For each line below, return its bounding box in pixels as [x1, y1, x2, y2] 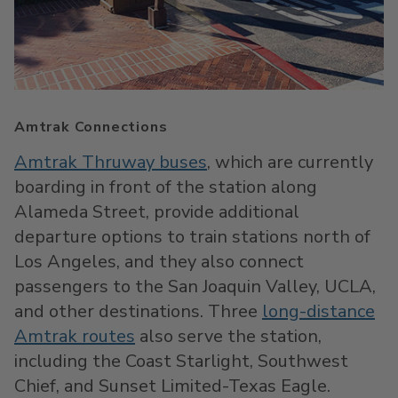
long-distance [262, 299, 375, 323]
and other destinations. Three [14, 299, 262, 323]
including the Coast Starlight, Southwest [14, 349, 348, 373]
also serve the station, [135, 324, 322, 348]
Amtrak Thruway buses [14, 150, 207, 174]
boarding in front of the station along [14, 175, 317, 199]
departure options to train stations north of [14, 225, 370, 249]
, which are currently [207, 150, 373, 174]
